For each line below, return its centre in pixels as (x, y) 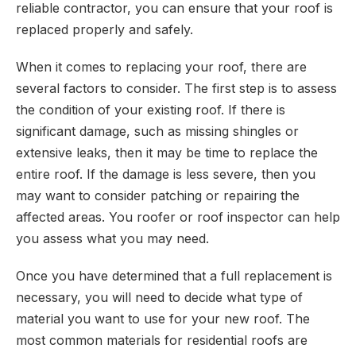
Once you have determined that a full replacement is (174, 276)
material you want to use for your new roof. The (163, 319)
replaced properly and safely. (104, 29)
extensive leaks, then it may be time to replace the (167, 153)
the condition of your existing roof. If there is (151, 110)
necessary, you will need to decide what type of (159, 297)
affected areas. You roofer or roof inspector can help (178, 217)
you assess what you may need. (112, 238)
